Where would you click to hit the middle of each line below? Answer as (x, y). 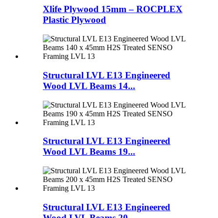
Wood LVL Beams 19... (89, 152)
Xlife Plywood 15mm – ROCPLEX (113, 9)
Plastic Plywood (74, 20)
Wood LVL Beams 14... (89, 86)
